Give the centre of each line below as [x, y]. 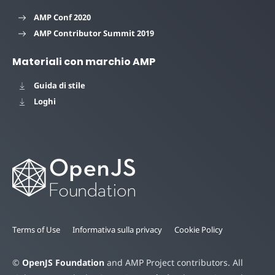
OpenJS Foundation [63, 263]
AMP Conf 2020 [62, 17]
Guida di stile [60, 85]
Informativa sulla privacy [117, 230]
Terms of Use [36, 230]
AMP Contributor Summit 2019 [94, 33]
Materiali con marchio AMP [84, 61]
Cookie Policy [199, 230]
